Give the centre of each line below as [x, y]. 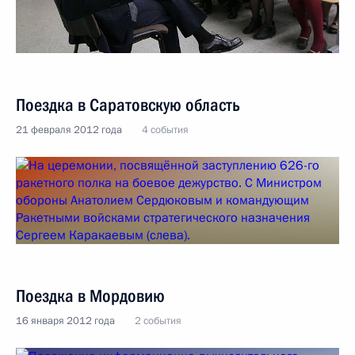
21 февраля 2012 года [69, 130]
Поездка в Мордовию [90, 296]
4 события [165, 130]
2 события [158, 321]
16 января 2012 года [65, 321]
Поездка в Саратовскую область [128, 105]
